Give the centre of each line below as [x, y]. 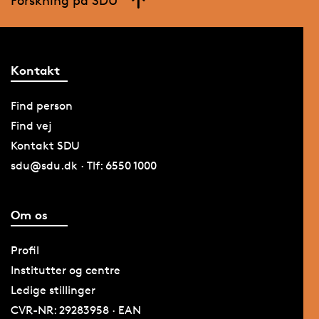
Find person [41, 105]
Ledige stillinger [53, 291]
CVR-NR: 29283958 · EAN [75, 310]
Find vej [31, 125]
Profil [25, 251]
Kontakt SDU [45, 145]
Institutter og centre [65, 271]
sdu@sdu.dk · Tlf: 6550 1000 [83, 165]
